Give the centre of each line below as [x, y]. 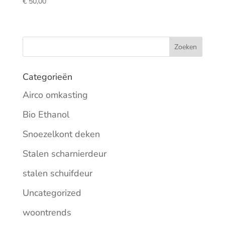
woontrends [47, 212]
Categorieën [47, 77]
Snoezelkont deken [61, 134]
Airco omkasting [55, 95]
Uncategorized [52, 193]
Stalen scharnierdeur [64, 153]
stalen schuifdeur [57, 173]
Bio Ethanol [46, 114]
